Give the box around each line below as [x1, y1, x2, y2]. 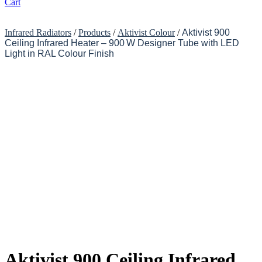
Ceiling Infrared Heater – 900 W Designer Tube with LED [5, 37, 239, 48]
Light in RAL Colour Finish [5, 48, 114, 58]
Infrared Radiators [5, 27, 71, 37]
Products [78, 27, 111, 37]
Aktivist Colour [118, 27, 175, 37]
